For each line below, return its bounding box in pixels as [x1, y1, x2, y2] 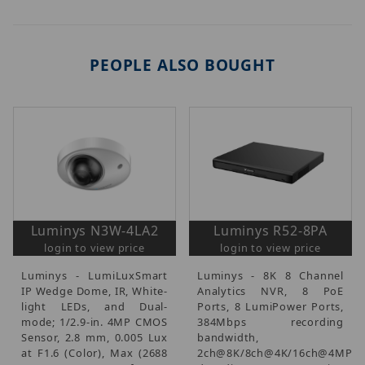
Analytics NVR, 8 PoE [197, 283, 344, 298]
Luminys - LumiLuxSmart [21, 267, 168, 283]
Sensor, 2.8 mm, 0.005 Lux [21, 329, 168, 345]
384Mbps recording [197, 314, 344, 329]
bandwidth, [197, 329, 259, 345]
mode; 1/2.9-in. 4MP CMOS [21, 314, 168, 329]
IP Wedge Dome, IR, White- [21, 283, 168, 298]
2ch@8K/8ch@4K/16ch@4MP [197, 345, 353, 360]
